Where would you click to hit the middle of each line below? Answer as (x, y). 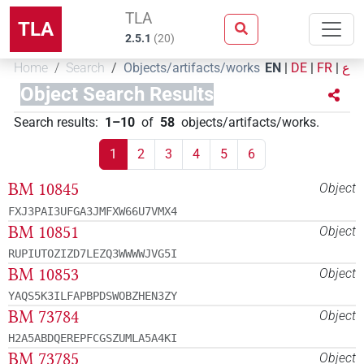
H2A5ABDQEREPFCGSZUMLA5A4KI (93, 338)
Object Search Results (117, 95)
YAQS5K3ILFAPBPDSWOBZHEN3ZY (93, 295)
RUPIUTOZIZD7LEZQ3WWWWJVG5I (93, 253)
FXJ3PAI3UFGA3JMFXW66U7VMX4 (93, 211)
